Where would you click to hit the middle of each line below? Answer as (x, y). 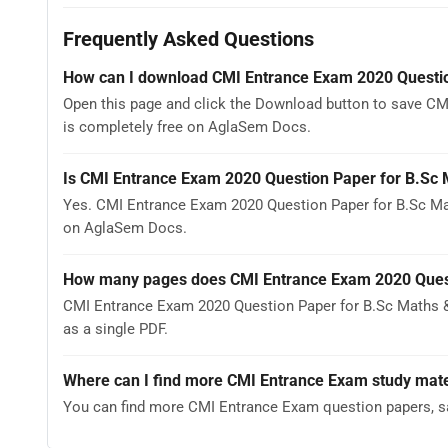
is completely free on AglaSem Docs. (187, 127)
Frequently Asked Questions (188, 38)
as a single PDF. (115, 329)
